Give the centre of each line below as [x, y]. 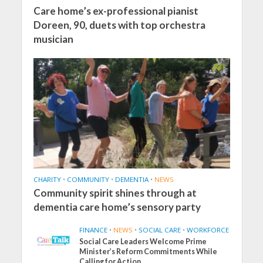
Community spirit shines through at [115, 193]
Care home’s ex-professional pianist [116, 11]
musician [53, 39]
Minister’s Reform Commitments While [149, 251]
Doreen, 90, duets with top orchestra [119, 25]
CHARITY [47, 179]
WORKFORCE [208, 230]
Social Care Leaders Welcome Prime [143, 241]
